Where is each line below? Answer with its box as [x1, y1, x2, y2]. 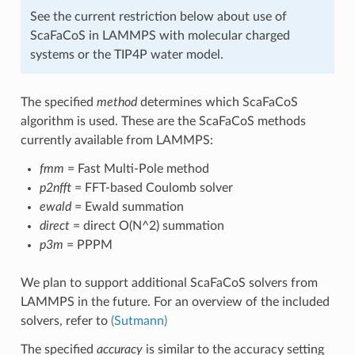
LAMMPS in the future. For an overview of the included [20, 295, 330, 308]
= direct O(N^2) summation [69, 219, 224, 232]
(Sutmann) [110, 314, 167, 327]
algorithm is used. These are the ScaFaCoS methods [20, 114, 306, 128]
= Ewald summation [71, 200, 184, 213]
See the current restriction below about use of [29, 10, 287, 23]
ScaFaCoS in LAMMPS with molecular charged [29, 29, 290, 42]
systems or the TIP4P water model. [29, 48, 223, 61]
